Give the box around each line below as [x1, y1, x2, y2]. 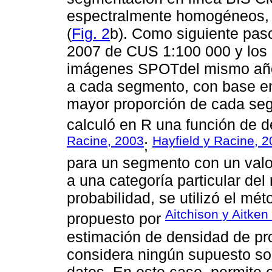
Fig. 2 [72, 24, 110, 42]
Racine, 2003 [67, 133, 144, 148]
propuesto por [67, 210, 165, 228]
